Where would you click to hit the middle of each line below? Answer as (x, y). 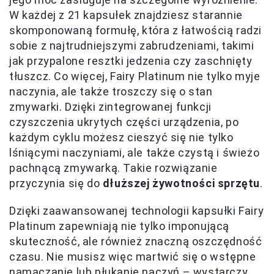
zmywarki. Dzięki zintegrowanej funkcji (110, 106)
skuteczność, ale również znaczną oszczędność (136, 241)
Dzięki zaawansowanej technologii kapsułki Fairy (137, 210)
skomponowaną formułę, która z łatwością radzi (136, 30)
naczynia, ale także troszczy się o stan (111, 91)
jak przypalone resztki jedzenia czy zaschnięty (131, 61)
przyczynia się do (56, 183)
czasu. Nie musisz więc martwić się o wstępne (133, 256)
